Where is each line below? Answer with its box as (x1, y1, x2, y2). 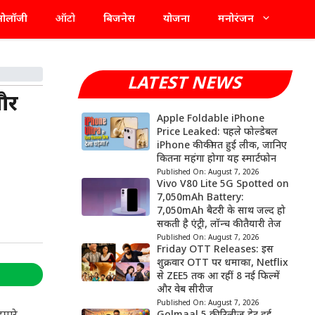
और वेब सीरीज (156, 283, 213, 297)
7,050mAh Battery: (156, 191, 244, 205)
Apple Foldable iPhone (156, 112, 264, 126)
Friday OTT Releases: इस (156, 243, 274, 257)
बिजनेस (103, 13, 135, 26)
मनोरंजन (218, 13, 254, 26)
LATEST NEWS (125, 73, 245, 96)
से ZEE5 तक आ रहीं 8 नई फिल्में (156, 270, 280, 283)
